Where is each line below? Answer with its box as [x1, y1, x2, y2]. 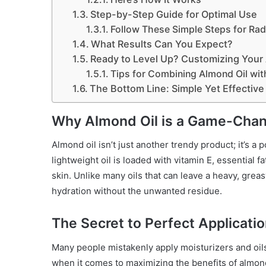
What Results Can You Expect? [90, 37, 233, 50]
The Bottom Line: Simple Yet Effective [89, 82, 264, 94]
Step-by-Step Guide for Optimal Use [90, 8, 257, 20]
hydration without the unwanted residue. [52, 185, 222, 197]
